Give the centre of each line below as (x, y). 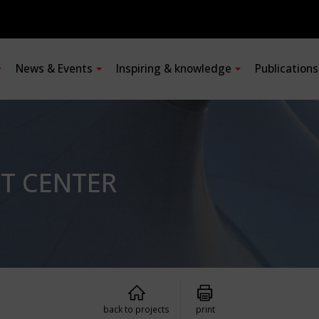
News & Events (54, 69)
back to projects (136, 309)
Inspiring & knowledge (174, 69)
